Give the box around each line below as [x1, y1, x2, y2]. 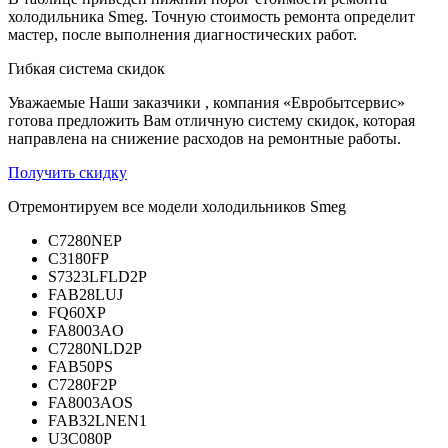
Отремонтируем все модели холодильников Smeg [8, 197, 346, 215]
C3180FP [48, 249, 109, 267]
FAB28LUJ [48, 285, 123, 303]
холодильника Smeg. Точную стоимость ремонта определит [8, 7, 415, 25]
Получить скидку [8, 163, 127, 181]
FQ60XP [48, 303, 106, 321]
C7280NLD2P [48, 339, 142, 357]
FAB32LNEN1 [48, 411, 147, 429]
